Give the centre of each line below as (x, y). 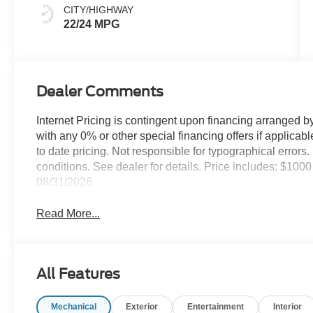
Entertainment (216, 306)
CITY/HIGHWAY (99, 9)
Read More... (68, 213)
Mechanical (74, 306)
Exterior (142, 306)
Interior (288, 306)
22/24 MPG (92, 24)
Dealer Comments (100, 92)
